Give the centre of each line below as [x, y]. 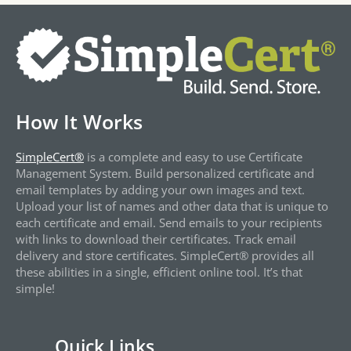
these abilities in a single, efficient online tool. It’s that [159, 271]
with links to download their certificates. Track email [156, 239]
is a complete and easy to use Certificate [193, 156]
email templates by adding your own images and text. [160, 189]
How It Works [79, 121]
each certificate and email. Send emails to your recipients [169, 222]
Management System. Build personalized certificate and [165, 173]
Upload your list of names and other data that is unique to [172, 206]
